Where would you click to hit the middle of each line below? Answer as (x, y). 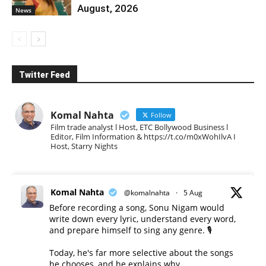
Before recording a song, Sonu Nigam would (137, 207)
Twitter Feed (45, 75)
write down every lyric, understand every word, (142, 218)
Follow (160, 115)
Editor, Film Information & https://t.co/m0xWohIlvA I (143, 136)
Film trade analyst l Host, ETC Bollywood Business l (139, 127)
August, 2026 (108, 8)
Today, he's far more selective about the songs (141, 252)
